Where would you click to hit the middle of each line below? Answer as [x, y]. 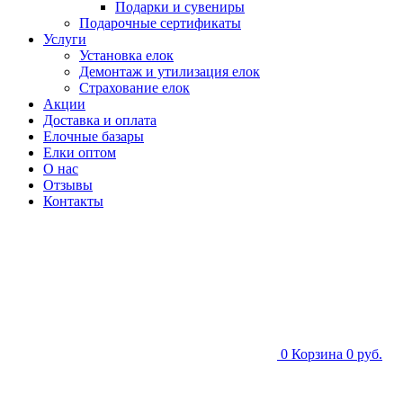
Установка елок [126, 55]
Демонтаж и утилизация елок [170, 72]
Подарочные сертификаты [160, 23]
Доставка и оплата [100, 120]
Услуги [65, 39]
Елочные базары [94, 136]
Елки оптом [80, 152]
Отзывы [68, 185]
